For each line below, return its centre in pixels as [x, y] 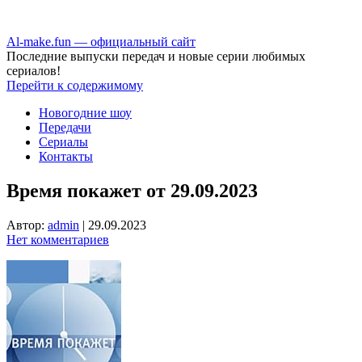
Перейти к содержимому [75, 85]
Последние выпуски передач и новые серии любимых [156, 56]
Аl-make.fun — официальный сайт [101, 42]
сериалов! [34, 71]
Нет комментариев [58, 239]
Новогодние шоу [85, 113]
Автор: [27, 225]
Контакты [66, 156]
